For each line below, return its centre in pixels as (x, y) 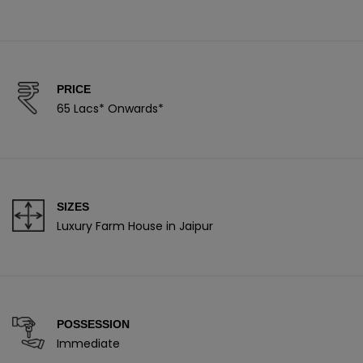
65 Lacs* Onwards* (110, 109)
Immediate (88, 344)
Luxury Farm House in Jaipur (135, 226)
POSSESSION (93, 324)
